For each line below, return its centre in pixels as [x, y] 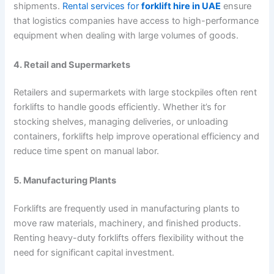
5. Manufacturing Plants [65, 180]
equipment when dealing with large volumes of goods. [126, 36]
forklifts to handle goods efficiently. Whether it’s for [120, 107]
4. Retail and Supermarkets [72, 65]
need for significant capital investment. [94, 252]
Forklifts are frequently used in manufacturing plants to [127, 208]
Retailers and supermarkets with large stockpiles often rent [135, 93]
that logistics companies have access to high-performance [136, 21]
